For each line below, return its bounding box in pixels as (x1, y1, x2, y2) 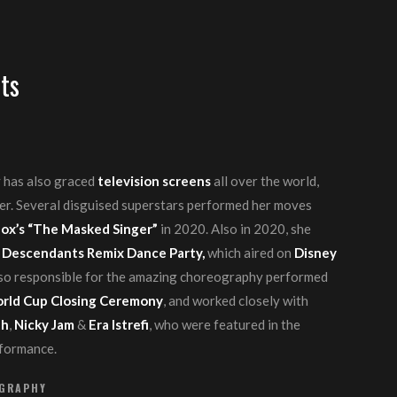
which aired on (207, 245, 295, 261)
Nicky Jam (14, 316, 78, 332)
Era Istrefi (89, 316, 150, 332)
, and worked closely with (163, 292, 309, 308)
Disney (294, 245, 338, 261)
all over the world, (214, 173, 320, 189)
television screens (97, 173, 214, 189)
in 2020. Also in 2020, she (160, 221, 312, 237)
